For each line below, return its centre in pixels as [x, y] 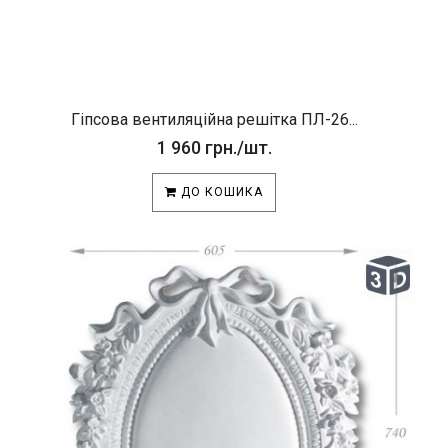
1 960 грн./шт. [214, 147]
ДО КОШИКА [220, 192]
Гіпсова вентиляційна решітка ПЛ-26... [214, 119]
